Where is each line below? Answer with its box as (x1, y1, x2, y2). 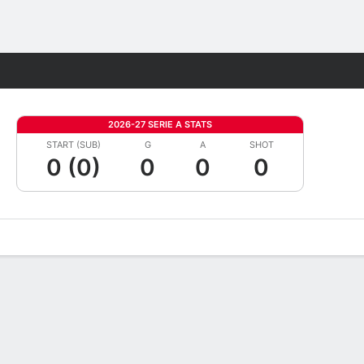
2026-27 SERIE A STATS (108, 119, 212, 130)
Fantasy (280, 65, 318, 76)
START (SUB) (46, 139, 102, 150)
